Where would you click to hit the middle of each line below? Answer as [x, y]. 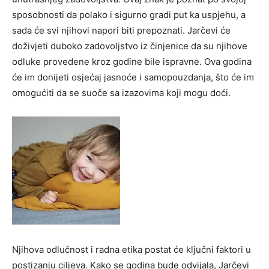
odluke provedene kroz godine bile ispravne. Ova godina [132, 61]
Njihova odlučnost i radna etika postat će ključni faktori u [131, 249]
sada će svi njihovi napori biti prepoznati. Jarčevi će [121, 30]
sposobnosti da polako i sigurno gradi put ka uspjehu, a [129, 14]
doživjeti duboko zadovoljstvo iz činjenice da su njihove [130, 46]
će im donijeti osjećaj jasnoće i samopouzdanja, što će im [133, 77]
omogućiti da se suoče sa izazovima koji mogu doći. [121, 92]
